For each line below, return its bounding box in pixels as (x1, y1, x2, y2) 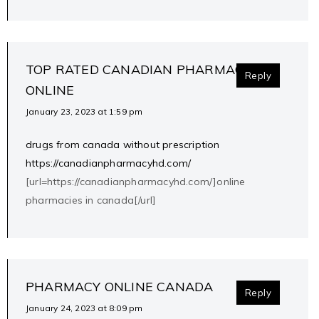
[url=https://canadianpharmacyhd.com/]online (26, 175, 246, 189)
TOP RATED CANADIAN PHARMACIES (26, 61, 263, 78)
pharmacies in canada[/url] (26, 194, 157, 207)
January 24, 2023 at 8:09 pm (26, 303, 143, 314)
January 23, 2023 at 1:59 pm (26, 106, 143, 117)
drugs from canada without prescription (26, 138, 220, 152)
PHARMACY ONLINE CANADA (26, 278, 214, 296)
